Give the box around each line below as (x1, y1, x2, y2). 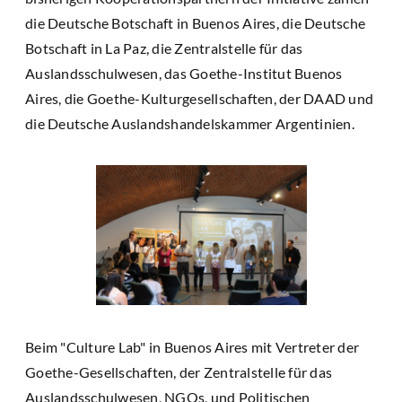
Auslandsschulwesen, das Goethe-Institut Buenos (25, 64, 343, 82)
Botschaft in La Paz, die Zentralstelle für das (25, 39, 303, 57)
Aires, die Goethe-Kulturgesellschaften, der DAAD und (25, 89, 373, 107)
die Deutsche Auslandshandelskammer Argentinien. (25, 114, 354, 132)
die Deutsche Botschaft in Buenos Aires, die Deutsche (25, 13, 365, 31)
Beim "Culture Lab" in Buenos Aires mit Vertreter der (25, 337, 359, 355)
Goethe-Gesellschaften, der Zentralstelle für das (25, 363, 332, 380)
